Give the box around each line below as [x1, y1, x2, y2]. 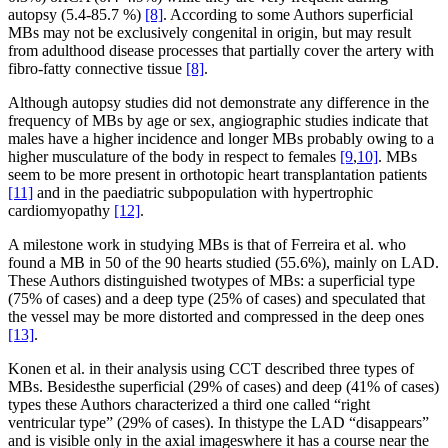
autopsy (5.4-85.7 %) [8, 6, 145, 24]
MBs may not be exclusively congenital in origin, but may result [8, 24, 411, 42]
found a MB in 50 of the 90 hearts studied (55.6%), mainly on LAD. [8, 254, 439, 272]
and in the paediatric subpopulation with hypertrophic [33, 184, 373, 202]
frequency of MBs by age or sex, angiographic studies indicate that [8, 112, 428, 130]
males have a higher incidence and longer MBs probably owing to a [8, 130, 434, 148]
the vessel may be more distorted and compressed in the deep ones [8, 308, 424, 326]
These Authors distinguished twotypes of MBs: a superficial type [8, 272, 415, 290]
